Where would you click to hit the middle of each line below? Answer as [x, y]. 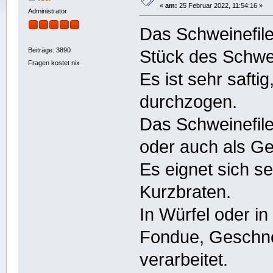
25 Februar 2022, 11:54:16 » [220, 6]
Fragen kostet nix [54, 63]
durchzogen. [189, 102]
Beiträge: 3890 [49, 50]
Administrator [47, 11]
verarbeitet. [184, 260]
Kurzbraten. [186, 192]
